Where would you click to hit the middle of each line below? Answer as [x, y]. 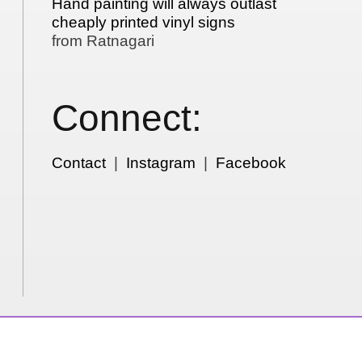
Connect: [127, 118]
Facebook [251, 163]
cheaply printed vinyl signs [144, 23]
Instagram [161, 163]
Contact [79, 163]
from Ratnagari [103, 41]
